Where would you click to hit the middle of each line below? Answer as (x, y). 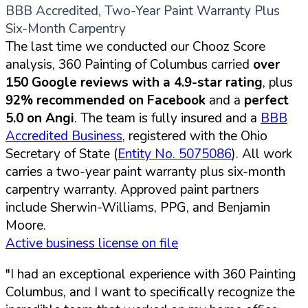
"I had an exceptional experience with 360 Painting (151, 274)
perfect (266, 100)
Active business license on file (92, 243)
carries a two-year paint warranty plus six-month (145, 172)
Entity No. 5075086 (175, 154)
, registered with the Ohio (195, 136)
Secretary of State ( (62, 154)
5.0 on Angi (40, 118)
